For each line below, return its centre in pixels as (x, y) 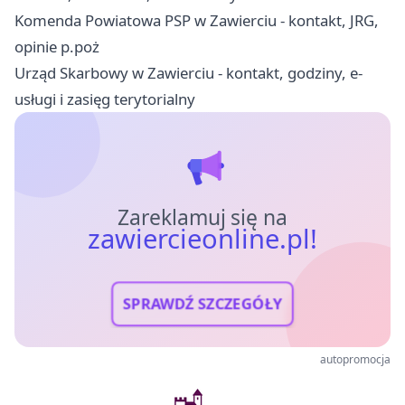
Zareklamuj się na (202, 217)
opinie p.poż (57, 46)
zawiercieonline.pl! (202, 238)
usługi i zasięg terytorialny (105, 99)
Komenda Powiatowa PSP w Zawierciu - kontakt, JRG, (197, 20)
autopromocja (355, 359)
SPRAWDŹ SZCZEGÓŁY (202, 304)
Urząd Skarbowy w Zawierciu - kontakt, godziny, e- (188, 72)
